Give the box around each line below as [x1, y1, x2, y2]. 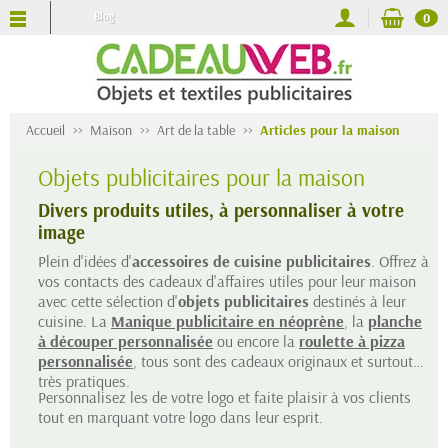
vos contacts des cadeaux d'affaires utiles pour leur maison [38, 271, 416, 291]
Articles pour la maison [260, 121, 400, 139]
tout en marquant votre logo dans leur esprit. [38, 407, 323, 427]
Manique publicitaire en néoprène [111, 311, 344, 331]
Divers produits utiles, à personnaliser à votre [38, 198, 404, 222]
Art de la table [157, 121, 235, 139]
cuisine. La [38, 311, 107, 331]
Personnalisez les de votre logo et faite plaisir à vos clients [38, 387, 411, 407]
